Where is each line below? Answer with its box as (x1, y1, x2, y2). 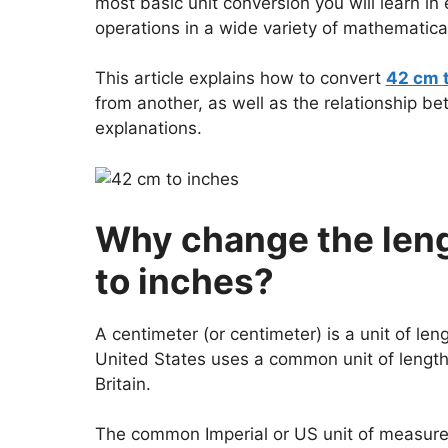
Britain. (94, 373, 151, 394)
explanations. (94, 118, 202, 138)
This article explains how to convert (94, 68, 386, 88)
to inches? (94, 259, 274, 302)
